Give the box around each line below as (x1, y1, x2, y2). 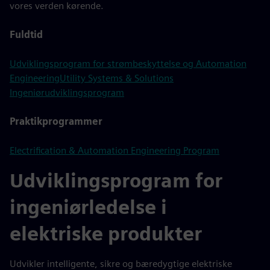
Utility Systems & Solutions (60, 72, 174, 84)
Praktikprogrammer (10, 116, 102, 127)
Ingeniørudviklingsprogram (10, 87, 124, 98)
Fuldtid (10, 29, 43, 40)
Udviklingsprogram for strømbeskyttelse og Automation (10, 58, 246, 69)
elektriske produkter (10, 222, 202, 245)
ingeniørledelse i (10, 195, 167, 219)
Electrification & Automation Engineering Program (10, 145, 219, 156)
